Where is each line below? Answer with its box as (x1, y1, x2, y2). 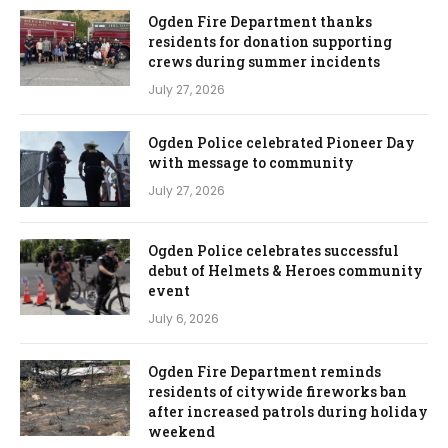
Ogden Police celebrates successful (148, 241, 399, 261)
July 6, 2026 (148, 310, 219, 328)
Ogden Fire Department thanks (148, 12, 372, 32)
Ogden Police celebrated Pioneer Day (148, 133, 415, 153)
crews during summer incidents (148, 52, 380, 72)
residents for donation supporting (148, 32, 392, 52)
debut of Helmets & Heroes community (148, 261, 423, 281)
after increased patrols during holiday (148, 402, 428, 422)
